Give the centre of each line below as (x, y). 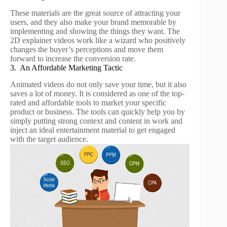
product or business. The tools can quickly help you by (98, 111)
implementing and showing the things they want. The (95, 31)
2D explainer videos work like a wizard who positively (98, 40)
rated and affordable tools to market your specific (88, 102)
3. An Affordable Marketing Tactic (66, 67)
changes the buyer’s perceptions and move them (87, 49)
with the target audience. (49, 139)
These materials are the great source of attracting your (95, 13)
